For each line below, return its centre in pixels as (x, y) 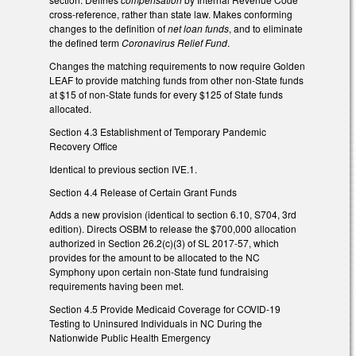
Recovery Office (83, 146)
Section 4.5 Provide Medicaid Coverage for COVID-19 (165, 309)
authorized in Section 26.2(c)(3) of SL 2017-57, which (164, 243)
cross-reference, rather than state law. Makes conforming (171, 14)
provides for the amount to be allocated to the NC (155, 257)
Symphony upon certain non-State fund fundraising (159, 272)
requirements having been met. (116, 286)
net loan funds (198, 29)
